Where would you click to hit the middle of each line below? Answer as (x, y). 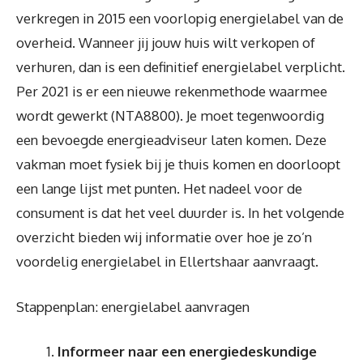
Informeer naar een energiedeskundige (187, 351)
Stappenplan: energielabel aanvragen (133, 306)
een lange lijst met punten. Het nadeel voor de (159, 188)
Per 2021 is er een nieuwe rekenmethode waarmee (172, 91)
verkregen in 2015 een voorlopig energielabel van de (180, 18)
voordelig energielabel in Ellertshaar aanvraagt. (167, 261)
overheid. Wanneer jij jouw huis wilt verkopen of (166, 43)
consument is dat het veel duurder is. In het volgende (180, 213)
